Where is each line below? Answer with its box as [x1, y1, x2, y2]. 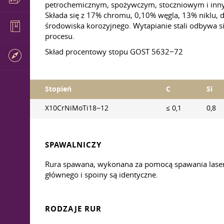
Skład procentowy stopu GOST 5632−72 [45, 46, 183, 56]
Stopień [45, 84, 71, 93]
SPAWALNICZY [45, 139, 101, 150]
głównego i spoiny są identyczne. [45, 169, 158, 179]
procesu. [45, 31, 74, 41]
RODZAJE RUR [45, 203, 101, 214]
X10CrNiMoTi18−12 [45, 103, 108, 112]
